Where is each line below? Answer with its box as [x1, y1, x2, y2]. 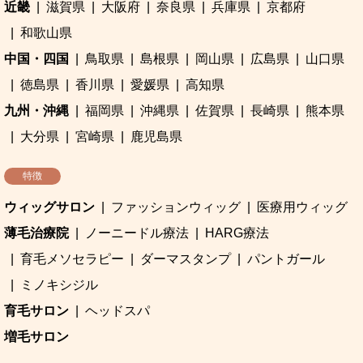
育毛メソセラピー [20, 252, 124, 267]
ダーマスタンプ [140, 252, 231, 267]
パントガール [247, 252, 325, 267]
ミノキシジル [20, 278, 98, 293]
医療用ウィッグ [257, 200, 348, 215]
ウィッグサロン [4, 200, 95, 215]
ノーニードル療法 [85, 226, 189, 241]
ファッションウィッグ [111, 200, 241, 215]
